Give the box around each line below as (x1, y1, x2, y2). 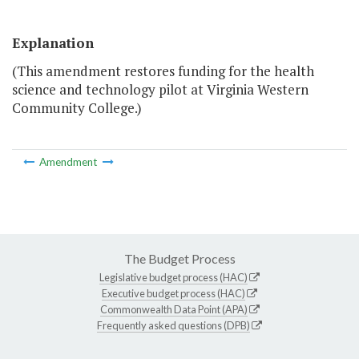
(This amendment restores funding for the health (12, 62, 314, 81)
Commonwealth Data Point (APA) (99, 302, 248, 316)
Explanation (12, 34, 94, 53)
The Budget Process (123, 250, 236, 266)
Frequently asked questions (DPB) (97, 318, 250, 332)
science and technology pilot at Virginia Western (12, 80, 309, 99)
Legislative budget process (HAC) (99, 270, 248, 284)
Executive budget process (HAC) (102, 286, 245, 300)
